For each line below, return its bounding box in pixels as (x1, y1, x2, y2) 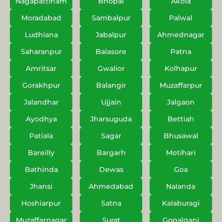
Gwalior (97, 64, 125, 73)
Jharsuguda (90, 114, 132, 124)
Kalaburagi (162, 199, 200, 208)
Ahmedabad (89, 182, 133, 191)
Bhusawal (163, 131, 198, 141)
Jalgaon (166, 98, 195, 107)
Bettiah (167, 114, 194, 124)
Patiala (29, 131, 54, 141)
